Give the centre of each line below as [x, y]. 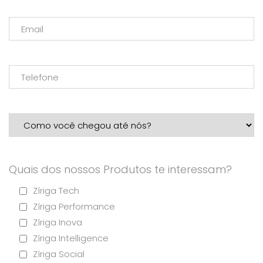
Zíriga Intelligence [71, 238]
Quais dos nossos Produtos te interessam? [120, 169]
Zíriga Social [59, 254]
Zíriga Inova [58, 222]
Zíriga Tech [56, 190]
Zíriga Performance [74, 206]
